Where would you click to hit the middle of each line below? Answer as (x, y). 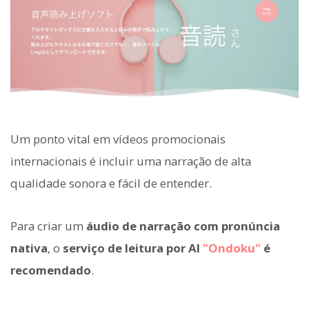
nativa (29, 248)
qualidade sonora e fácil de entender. (111, 183)
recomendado (51, 270)
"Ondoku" (232, 248)
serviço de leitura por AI (133, 248)
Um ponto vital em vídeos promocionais (118, 139)
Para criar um (48, 226)
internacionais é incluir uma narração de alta (131, 161)
